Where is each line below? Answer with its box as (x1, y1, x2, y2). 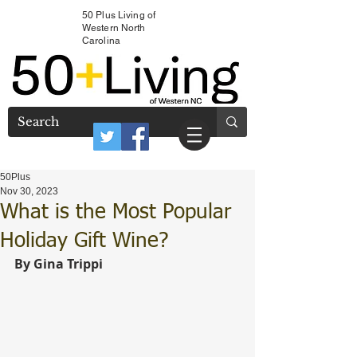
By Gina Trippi (14, 255, 103, 273)
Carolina (82, 35, 120, 46)
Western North (82, 22, 146, 33)
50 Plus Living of (82, 10, 156, 21)
